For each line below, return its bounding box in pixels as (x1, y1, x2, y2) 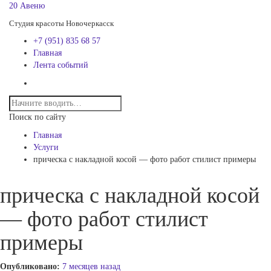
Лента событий (33, 60, 88, 70)
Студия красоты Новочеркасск (9, 19, 114, 28)
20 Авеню (9, 1, 45, 10)
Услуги (33, 143, 59, 152)
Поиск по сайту (9, 113, 66, 122)
